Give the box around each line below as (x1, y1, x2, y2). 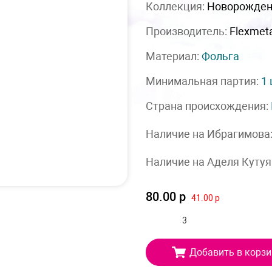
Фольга (202, 50, 239, 63)
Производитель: (146, 25, 229, 38)
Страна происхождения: (146, 100, 271, 112)
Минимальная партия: (146, 75, 261, 87)
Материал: (146, 50, 202, 63)
